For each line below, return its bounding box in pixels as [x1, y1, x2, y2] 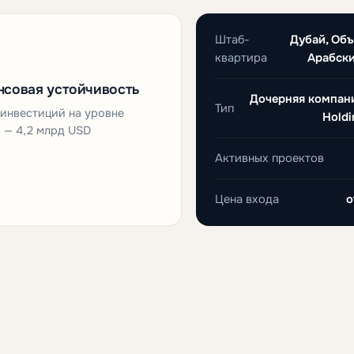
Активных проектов [215, 151, 325, 166]
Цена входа [215, 192, 280, 207]
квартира [215, 51, 268, 66]
